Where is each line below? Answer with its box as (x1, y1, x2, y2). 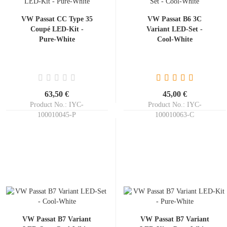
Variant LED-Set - (146, 25, 203, 33)
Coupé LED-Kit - (30, 25, 84, 33)
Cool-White (157, 35, 193, 43)
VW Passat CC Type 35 (21, 15, 93, 23)
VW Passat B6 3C (147, 15, 202, 23)
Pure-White (39, 35, 75, 43)
